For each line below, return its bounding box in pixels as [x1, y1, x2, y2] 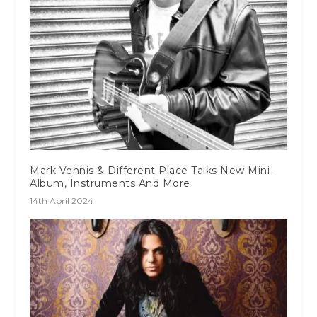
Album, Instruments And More [30, 176, 190, 190]
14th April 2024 [30, 195, 94, 206]
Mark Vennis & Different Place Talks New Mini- [30, 163, 274, 177]
